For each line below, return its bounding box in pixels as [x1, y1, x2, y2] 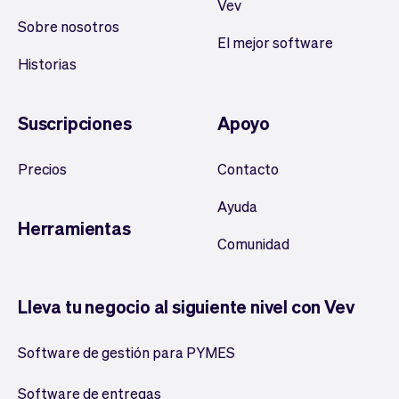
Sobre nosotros [18, 17, 119, 36]
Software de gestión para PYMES [18, 343, 235, 362]
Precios [18, 159, 67, 178]
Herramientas [18, 216, 131, 240]
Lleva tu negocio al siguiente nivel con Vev [18, 295, 354, 318]
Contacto [217, 159, 279, 178]
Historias [18, 54, 77, 73]
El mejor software [217, 33, 333, 52]
